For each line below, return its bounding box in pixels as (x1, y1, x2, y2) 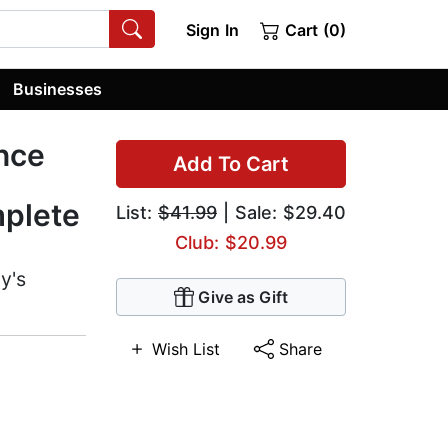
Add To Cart (173, 152, 289, 177)
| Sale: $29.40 (217, 202, 346, 224)
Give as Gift (198, 287, 288, 308)
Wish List (152, 339, 221, 360)
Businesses (13, 78, 103, 99)
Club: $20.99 (175, 232, 287, 254)
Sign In (185, 20, 239, 40)
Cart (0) (280, 20, 346, 40)
